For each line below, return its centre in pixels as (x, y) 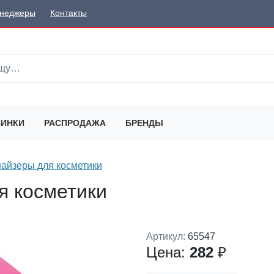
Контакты (68, 13)
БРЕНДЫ (144, 123)
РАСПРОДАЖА (75, 123)
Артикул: (167, 236)
